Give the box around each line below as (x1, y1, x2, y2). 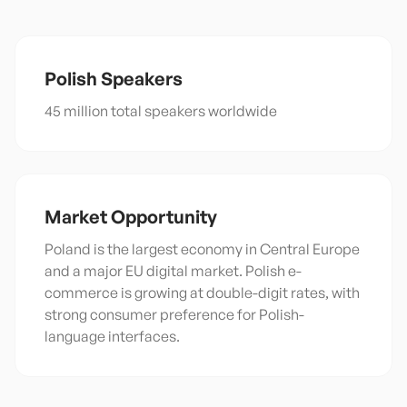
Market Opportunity (45, 205, 217, 228)
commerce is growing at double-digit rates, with (45, 283, 360, 302)
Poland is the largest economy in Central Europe (45, 240, 360, 258)
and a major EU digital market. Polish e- (45, 262, 302, 280)
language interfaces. (45, 327, 180, 345)
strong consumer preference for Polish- (45, 305, 304, 323)
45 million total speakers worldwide (45, 102, 277, 120)
